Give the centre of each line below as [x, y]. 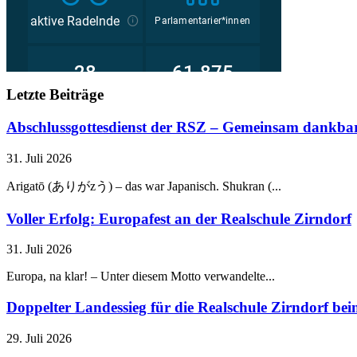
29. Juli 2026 [39, 338]
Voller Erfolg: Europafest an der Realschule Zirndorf [179, 218]
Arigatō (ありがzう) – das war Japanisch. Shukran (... [144, 186]
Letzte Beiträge [55, 95]
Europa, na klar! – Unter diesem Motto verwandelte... [141, 277]
